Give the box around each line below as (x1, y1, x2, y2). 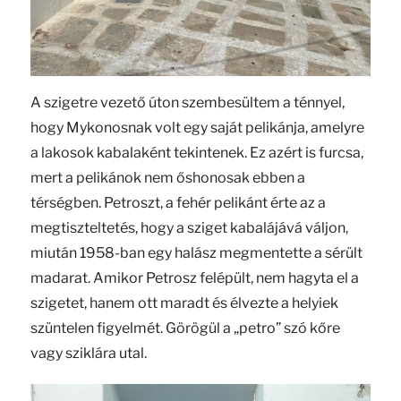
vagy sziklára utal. (30, 345, 147, 363)
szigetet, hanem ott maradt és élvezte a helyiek (30, 294, 338, 312)
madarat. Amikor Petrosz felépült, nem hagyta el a (30, 269, 359, 287)
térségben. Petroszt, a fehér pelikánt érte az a (30, 194, 326, 212)
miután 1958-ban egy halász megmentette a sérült (30, 244, 363, 262)
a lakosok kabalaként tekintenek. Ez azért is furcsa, (30, 144, 363, 162)
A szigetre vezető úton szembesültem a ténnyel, (30, 94, 345, 112)
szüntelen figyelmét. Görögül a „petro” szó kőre (30, 320, 340, 337)
